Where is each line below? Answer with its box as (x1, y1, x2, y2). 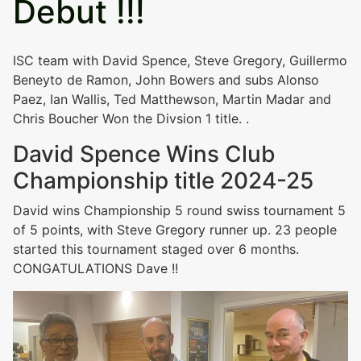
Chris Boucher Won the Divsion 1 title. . (13, 110, 249, 127)
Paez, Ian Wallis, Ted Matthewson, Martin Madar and (13, 90, 331, 107)
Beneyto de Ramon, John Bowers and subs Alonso (13, 71, 319, 88)
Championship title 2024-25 (13, 166, 313, 194)
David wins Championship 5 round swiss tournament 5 (13, 201, 346, 218)
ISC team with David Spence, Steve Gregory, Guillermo (13, 52, 347, 68)
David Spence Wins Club (13, 139, 276, 168)
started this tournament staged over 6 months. (13, 240, 299, 257)
